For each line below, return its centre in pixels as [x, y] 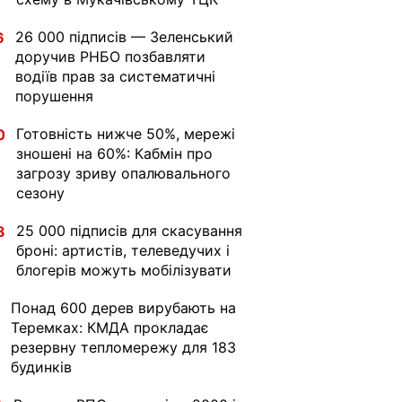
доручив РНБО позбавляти [110, 57]
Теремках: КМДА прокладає [110, 328]
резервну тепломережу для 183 [123, 347]
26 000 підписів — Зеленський [124, 37]
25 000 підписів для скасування [129, 231]
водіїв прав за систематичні [115, 76]
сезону [40, 193]
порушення [54, 96]
